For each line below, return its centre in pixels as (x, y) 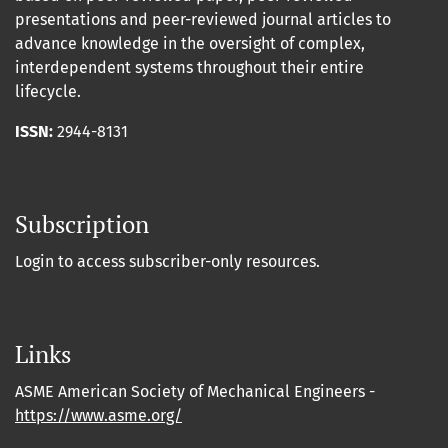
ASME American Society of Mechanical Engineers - (195, 392)
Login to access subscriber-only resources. (167, 262)
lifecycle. (48, 92)
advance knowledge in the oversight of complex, (190, 44)
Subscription (82, 224)
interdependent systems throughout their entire (189, 68)
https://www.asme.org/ (98, 416)
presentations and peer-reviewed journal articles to (203, 20)
